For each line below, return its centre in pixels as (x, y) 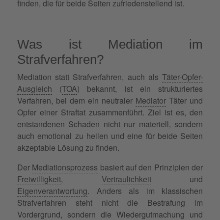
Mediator (151, 100)
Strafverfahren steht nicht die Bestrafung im (110, 202)
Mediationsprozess (65, 167)
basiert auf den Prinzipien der (151, 167)
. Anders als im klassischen (145, 191)
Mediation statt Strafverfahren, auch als (90, 77)
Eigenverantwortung (52, 191)
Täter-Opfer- (182, 77)
